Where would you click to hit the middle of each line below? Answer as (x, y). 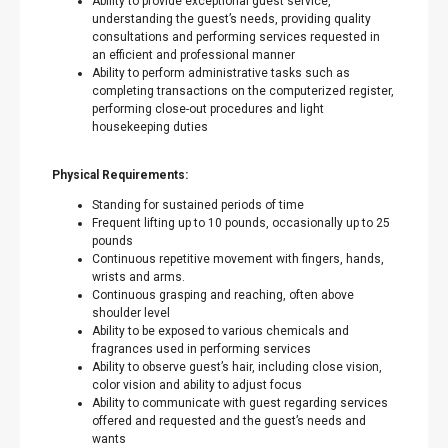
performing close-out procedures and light (208, 109)
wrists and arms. (138, 277)
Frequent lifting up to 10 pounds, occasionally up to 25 (241, 223)
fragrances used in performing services (201, 349)
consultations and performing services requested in (236, 37)
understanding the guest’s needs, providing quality (231, 19)
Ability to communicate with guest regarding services (240, 403)
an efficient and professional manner (195, 55)
